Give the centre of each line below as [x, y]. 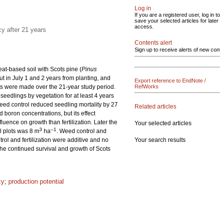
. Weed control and [82, 131]
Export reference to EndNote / [170, 81]
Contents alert [153, 43]
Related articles [155, 106]
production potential [36, 181]
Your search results [160, 140]
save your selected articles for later [177, 21]
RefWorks [147, 86]
